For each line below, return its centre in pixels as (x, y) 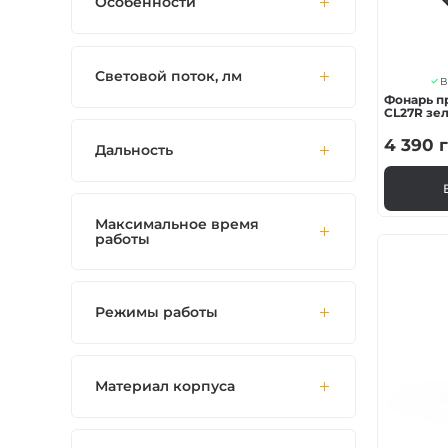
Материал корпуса (164, 386)
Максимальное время (176, 223)
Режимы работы (156, 312)
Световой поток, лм (168, 76)
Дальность (133, 150)
